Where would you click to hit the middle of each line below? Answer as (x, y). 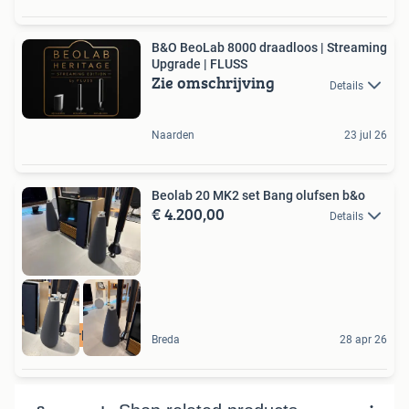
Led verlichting (81, 336)
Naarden (173, 135)
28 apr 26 (363, 339)
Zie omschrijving (213, 83)
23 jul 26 (366, 135)
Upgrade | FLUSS (199, 64)
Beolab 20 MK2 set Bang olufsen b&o (258, 195)
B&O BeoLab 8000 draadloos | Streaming (269, 48)
